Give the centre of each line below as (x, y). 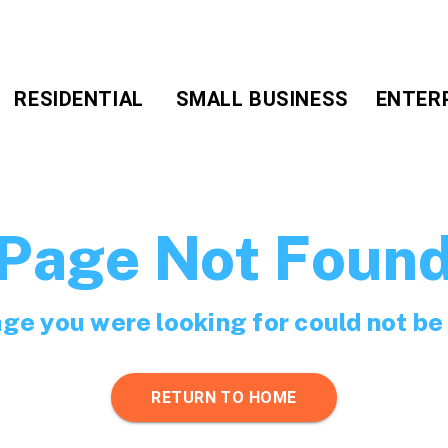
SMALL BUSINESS (262, 98)
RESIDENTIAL (79, 98)
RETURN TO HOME (224, 397)
